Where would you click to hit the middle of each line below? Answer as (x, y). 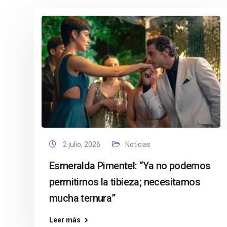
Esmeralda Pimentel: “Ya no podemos (130, 166)
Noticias (138, 144)
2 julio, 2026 (82, 144)
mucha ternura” (82, 198)
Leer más (65, 220)
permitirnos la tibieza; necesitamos (125, 182)
